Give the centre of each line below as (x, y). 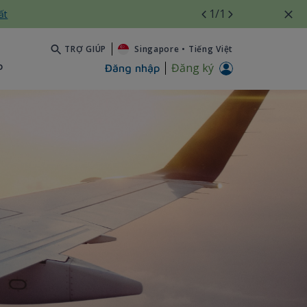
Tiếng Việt (210, 49)
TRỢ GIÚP (86, 49)
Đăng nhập (132, 68)
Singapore (157, 49)
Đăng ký (193, 68)
